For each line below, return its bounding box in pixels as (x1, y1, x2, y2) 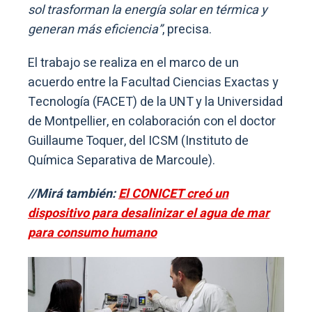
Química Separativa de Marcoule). (28, 150, 215, 170)
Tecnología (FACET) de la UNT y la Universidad (28, 92, 283, 111)
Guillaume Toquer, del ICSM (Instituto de (28, 131, 249, 150)
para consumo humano (28, 223, 157, 242)
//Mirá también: (28, 184, 118, 203)
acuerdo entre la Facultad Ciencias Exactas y (28, 72, 279, 92)
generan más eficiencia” (28, 19, 162, 39)
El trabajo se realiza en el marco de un (28, 53, 239, 72)
